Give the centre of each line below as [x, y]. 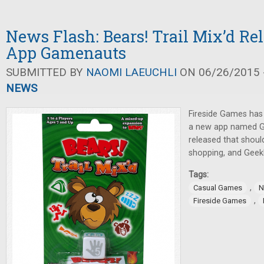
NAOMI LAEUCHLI [131, 72]
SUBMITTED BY [46, 72]
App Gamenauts [66, 53]
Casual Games [218, 188]
